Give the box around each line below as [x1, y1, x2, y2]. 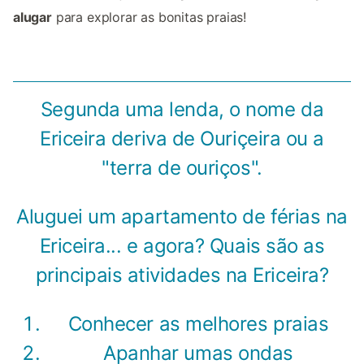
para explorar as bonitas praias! [51, 8, 247, 25]
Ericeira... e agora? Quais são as [39, 233, 325, 258]
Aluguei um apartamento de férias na [15, 204, 349, 228]
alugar [13, 8, 52, 25]
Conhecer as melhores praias [67, 311, 329, 336]
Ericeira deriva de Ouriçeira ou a [40, 126, 324, 150]
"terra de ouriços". [102, 155, 262, 180]
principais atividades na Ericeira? [35, 262, 329, 287]
